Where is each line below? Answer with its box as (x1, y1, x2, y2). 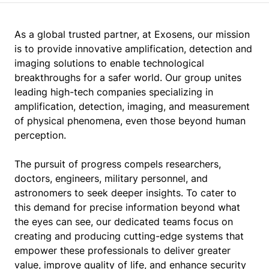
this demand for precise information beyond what (14, 201, 240, 213)
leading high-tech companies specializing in (14, 86, 213, 98)
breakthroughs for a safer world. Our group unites (14, 71, 241, 83)
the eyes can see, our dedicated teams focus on (14, 216, 233, 228)
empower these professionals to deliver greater (14, 244, 231, 256)
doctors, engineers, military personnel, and (14, 172, 208, 184)
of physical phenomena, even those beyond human (14, 115, 246, 127)
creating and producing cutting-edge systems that (14, 230, 244, 242)
